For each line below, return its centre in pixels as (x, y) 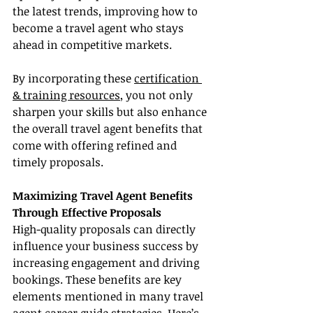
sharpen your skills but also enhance (111, 112)
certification (168, 79)
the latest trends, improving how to (107, 12)
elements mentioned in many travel (109, 297)
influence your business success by (107, 246)
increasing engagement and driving (107, 263)
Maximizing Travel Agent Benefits (104, 196)
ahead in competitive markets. (92, 45)
